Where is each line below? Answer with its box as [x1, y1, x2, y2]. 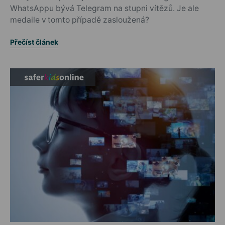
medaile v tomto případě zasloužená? [10, 15, 149, 25]
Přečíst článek [10, 38, 58, 46]
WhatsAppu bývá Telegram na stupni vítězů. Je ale [10, 4, 199, 13]
